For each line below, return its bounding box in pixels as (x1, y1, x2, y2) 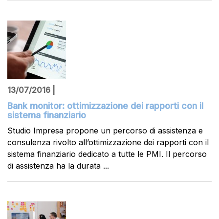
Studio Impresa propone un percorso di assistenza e (7, 126, 203, 135)
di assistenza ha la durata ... (7, 161, 109, 171)
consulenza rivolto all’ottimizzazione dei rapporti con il (7, 137, 209, 147)
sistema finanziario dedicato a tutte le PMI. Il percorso (7, 149, 207, 159)
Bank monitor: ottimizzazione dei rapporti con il (7, 101, 203, 111)
